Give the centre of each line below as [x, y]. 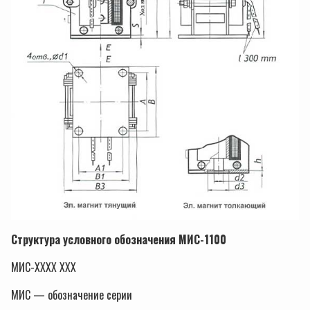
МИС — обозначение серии [72, 295]
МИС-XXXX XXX [44, 267]
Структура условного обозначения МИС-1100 [119, 240]
